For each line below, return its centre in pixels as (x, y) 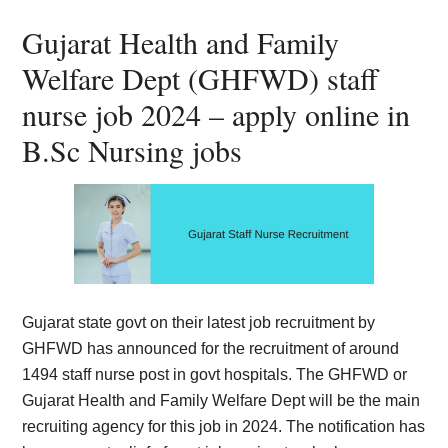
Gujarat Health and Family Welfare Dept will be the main (221, 400)
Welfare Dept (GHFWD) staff (200, 78)
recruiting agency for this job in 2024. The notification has (224, 426)
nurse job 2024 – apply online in (216, 114)
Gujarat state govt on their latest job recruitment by (199, 322)
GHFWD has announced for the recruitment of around (211, 348)
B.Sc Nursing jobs (132, 150)
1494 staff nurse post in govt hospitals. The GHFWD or (215, 374)
